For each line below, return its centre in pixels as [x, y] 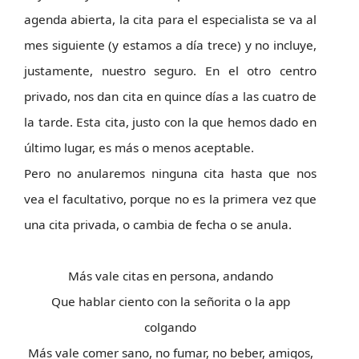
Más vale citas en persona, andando [170, 276]
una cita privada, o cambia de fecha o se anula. [158, 224]
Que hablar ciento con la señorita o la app [170, 301]
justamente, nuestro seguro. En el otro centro [170, 71]
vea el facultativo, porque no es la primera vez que [170, 199]
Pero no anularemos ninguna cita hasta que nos [170, 173]
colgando [170, 327]
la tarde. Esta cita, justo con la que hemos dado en [170, 122]
